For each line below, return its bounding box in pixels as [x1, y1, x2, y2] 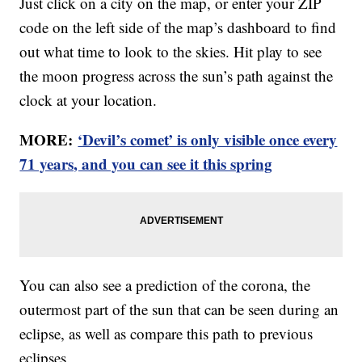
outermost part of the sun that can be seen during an [19, 299, 339, 320]
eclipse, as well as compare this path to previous [19, 323, 314, 344]
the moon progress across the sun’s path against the [19, 65, 334, 86]
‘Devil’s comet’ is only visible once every [78, 128, 338, 151]
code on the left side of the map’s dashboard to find [19, 17, 337, 38]
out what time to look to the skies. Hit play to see [19, 41, 322, 62]
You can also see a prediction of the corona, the [19, 275, 311, 296]
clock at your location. [19, 90, 158, 111]
